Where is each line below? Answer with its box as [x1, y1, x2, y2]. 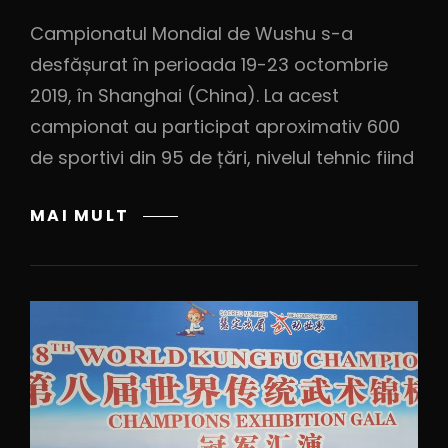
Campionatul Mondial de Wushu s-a [30, 21, 353, 47]
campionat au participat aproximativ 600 [30, 114, 400, 140]
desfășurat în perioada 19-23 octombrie [30, 52, 388, 78]
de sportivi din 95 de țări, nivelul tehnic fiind [30, 145, 414, 171]
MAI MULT [30, 203, 129, 227]
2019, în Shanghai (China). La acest [30, 83, 339, 109]
